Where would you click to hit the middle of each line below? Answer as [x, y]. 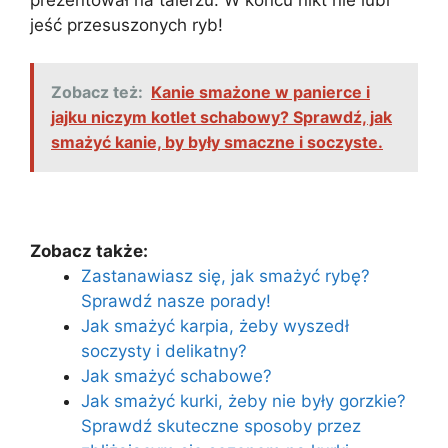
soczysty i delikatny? [164, 351]
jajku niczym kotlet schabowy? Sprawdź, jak [221, 117]
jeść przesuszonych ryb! [126, 24]
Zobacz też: [97, 92]
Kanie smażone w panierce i [260, 92]
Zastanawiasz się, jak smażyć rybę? [225, 276]
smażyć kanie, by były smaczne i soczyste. [217, 142]
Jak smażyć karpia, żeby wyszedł [215, 326]
